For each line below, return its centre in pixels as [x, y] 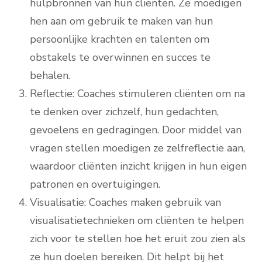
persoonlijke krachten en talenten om [120, 39]
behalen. [50, 76]
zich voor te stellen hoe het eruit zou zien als [138, 239]
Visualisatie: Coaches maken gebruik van [125, 203]
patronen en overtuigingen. [95, 185]
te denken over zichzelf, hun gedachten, [124, 112]
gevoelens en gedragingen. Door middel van [136, 130]
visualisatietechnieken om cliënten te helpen [137, 221]
